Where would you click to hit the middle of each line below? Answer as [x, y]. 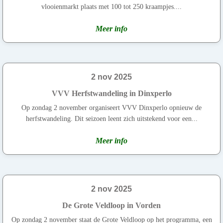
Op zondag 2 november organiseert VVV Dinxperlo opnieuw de [111, 108]
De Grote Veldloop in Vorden [111, 205]
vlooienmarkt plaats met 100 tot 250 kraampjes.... [111, 6]
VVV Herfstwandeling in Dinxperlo [111, 93]
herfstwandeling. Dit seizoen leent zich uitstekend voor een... [111, 118]
